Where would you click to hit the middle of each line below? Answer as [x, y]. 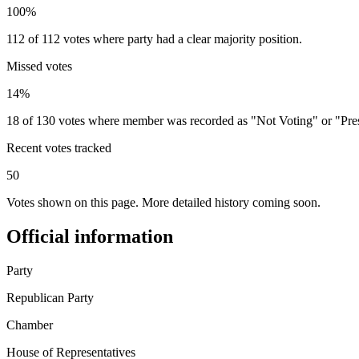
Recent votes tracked [59, 147]
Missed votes [39, 66]
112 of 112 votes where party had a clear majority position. [154, 38]
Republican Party [50, 297]
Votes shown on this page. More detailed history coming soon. [163, 202]
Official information [90, 236]
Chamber [30, 325]
